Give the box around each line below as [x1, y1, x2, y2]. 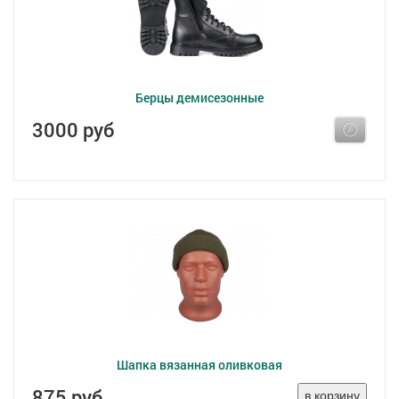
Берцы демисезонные [135, 89, 264, 106]
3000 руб [32, 117, 114, 142]
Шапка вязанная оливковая [117, 356, 282, 373]
